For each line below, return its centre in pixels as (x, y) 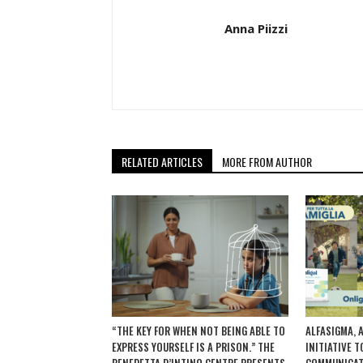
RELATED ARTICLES (162, 162)
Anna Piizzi (256, 28)
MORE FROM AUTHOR (267, 162)
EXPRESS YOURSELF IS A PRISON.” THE (193, 347)
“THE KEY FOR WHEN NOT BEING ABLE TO (199, 331)
